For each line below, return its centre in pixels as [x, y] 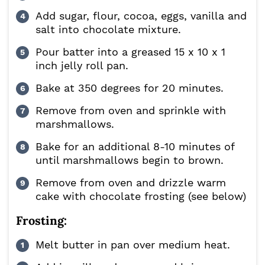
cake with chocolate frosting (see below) [141, 196]
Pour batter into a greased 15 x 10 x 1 [130, 52]
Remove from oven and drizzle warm [131, 183]
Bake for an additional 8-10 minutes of [135, 147]
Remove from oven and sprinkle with [131, 111]
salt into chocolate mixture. [108, 30]
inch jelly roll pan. [82, 66]
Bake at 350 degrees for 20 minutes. [130, 88]
